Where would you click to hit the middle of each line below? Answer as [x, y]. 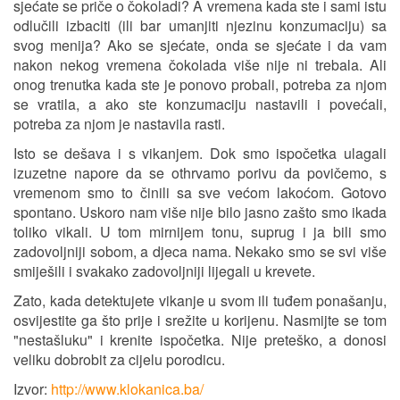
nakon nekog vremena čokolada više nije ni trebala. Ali [200, 65]
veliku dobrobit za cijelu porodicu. [119, 360]
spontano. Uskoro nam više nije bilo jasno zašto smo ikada [200, 212]
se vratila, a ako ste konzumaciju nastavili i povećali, [200, 104]
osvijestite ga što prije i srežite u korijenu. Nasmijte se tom [200, 321]
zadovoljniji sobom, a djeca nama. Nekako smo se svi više [200, 252]
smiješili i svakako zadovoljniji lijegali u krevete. [164, 271]
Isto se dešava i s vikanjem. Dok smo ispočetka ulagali [200, 154]
